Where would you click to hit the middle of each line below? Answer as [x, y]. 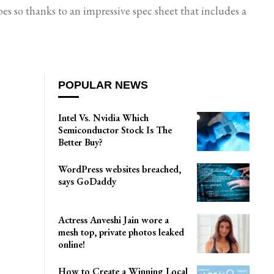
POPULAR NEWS [103, 85]
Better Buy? [81, 143]
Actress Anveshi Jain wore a [114, 220]
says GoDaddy [87, 181]
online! [72, 245]
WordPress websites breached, [120, 169]
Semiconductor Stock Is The [115, 130]
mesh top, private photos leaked [121, 232]
